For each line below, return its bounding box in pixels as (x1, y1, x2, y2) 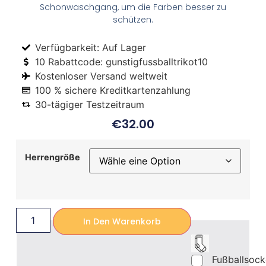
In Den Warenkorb (83, 216, 161, 227)
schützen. (113, 13, 153, 26)
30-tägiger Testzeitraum (35, 99, 145, 111)
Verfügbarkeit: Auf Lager (35, 42, 147, 54)
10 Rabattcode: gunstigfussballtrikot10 (35, 56, 208, 68)
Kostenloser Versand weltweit (35, 70, 168, 83)
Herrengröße (24, 151, 80, 162)
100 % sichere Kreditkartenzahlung (35, 84, 191, 97)
